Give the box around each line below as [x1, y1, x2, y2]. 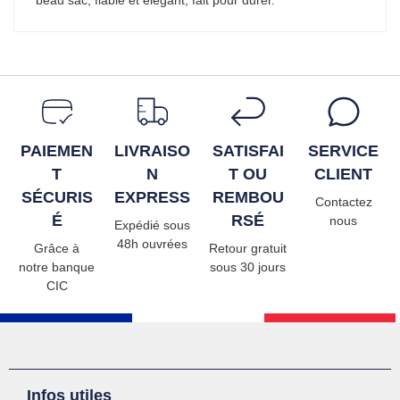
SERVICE [308, 141, 379, 160]
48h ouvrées [117, 236, 187, 251]
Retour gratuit [209, 240, 287, 255]
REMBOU [212, 187, 284, 206]
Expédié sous [114, 217, 190, 232]
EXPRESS [114, 187, 190, 206]
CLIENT [314, 164, 372, 183]
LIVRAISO [114, 141, 190, 160]
